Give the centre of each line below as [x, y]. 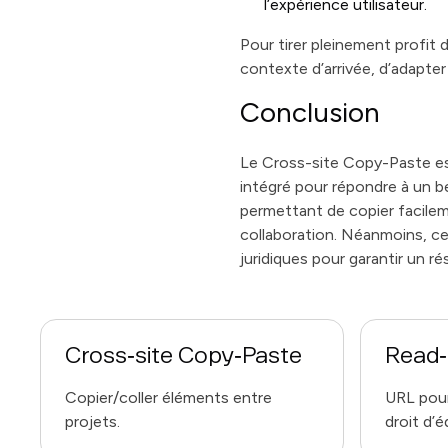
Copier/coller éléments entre [168, 397]
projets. [92, 421]
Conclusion [310, 112]
